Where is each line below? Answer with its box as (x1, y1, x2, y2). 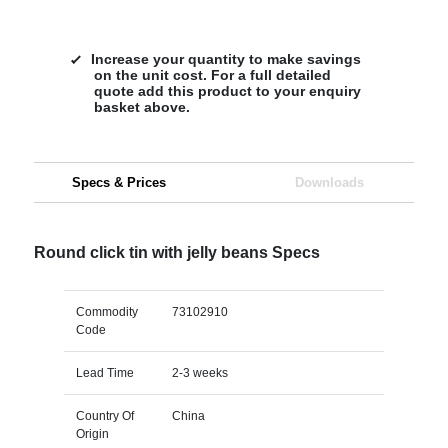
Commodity (75, 304, 138, 319)
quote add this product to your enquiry (93, 82, 361, 99)
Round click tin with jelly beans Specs (33, 243, 320, 261)
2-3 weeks (171, 365, 228, 380)
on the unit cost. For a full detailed (93, 66, 331, 83)
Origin (75, 426, 109, 441)
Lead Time (75, 365, 134, 380)
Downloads (294, 174, 364, 190)
